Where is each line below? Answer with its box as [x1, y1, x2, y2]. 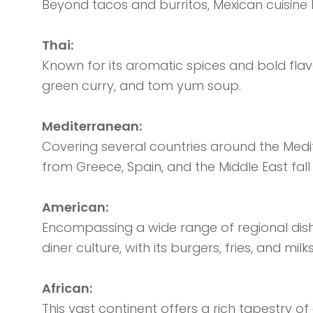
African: [41, 279, 95, 298]
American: [41, 198, 111, 217]
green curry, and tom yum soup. [41, 77, 241, 95]
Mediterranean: [41, 117, 145, 136]
